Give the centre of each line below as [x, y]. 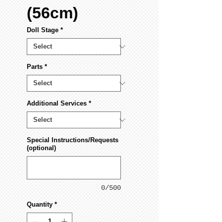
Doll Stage [43, 30]
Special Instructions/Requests [73, 140]
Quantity [40, 205]
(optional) [41, 148]
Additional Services [57, 104]
